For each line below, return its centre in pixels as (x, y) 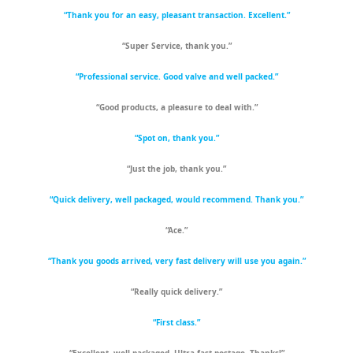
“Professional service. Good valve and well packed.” (176, 77)
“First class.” (176, 323)
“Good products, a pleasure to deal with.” (176, 108)
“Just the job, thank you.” (176, 169)
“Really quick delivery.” (176, 292)
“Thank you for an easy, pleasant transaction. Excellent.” (176, 15)
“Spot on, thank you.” (176, 138)
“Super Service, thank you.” (176, 46)
